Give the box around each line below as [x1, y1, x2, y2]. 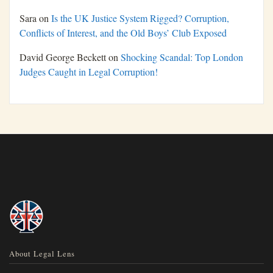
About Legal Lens [9, 248, 76, 260]
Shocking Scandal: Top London [121, 51, 243, 64]
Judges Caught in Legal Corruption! [19, 65, 158, 79]
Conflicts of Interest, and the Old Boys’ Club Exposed [19, 26, 227, 40]
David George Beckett [19, 51, 106, 64]
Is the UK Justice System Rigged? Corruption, [51, 12, 229, 25]
